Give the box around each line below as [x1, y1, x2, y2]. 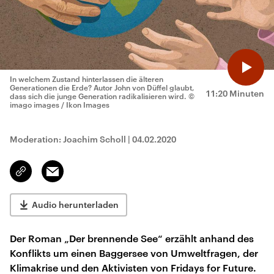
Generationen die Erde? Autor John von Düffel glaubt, [10, 83, 194, 92]
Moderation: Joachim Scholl [10, 134, 126, 144]
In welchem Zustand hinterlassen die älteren [10, 75, 163, 83]
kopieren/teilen [21, 172, 79, 182]
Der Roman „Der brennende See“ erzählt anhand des [10, 232, 254, 244]
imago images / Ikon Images [10, 100, 109, 109]
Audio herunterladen [32, 199, 119, 210]
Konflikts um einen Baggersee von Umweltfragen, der [10, 247, 258, 259]
